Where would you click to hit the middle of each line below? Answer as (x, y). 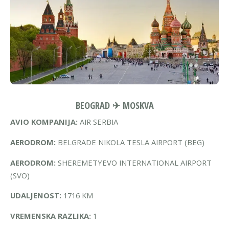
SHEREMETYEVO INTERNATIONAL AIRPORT (134, 162)
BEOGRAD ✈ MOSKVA (114, 105)
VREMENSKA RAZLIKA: (51, 215)
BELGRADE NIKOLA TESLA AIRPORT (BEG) (130, 142)
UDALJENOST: (36, 196)
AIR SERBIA (98, 122)
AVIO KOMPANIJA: (44, 122)
